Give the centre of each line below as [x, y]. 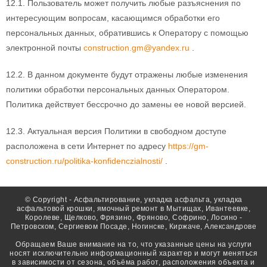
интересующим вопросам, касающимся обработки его [113, 18]
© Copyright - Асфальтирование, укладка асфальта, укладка [133, 199]
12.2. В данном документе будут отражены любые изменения [127, 74]
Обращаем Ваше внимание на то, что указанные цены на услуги [133, 244]
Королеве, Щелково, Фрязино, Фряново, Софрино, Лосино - [133, 217]
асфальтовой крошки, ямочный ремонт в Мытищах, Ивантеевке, [133, 208]
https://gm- [188, 146]
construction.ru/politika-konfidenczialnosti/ [84, 161]
